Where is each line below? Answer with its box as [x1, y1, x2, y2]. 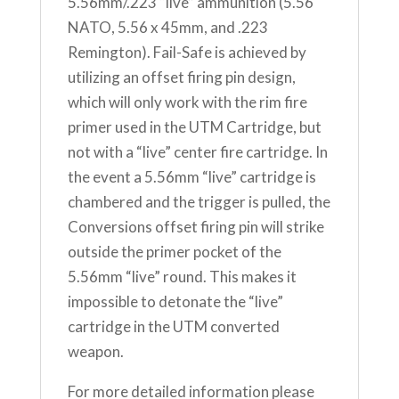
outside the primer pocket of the [67, 242, 281, 262]
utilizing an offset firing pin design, [67, 68, 296, 87]
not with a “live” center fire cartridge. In [67, 142, 328, 162]
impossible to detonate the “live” [67, 292, 283, 312]
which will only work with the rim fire [67, 93, 307, 112]
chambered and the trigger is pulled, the [67, 192, 330, 212]
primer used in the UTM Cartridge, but [67, 118, 322, 137]
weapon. [67, 342, 124, 362]
